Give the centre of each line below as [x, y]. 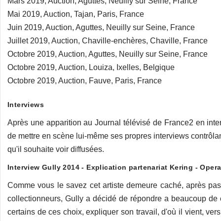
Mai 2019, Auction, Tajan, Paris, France [76, 14]
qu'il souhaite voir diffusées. [56, 149]
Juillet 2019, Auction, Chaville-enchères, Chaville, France [108, 41]
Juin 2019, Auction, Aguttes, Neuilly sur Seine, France [101, 27]
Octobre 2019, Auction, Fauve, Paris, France [85, 81]
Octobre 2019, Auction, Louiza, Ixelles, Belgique [91, 67]
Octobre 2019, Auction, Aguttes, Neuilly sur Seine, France [108, 54]
